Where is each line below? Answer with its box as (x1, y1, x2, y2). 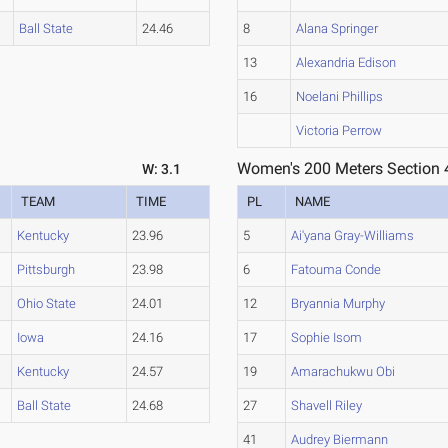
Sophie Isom (291, 330, 363, 345)
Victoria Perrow (296, 123, 383, 138)
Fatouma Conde (291, 262, 382, 277)
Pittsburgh (17, 262, 76, 277)
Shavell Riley (291, 398, 363, 413)
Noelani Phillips (296, 89, 384, 104)
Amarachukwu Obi (291, 364, 396, 379)
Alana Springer (296, 21, 379, 36)
